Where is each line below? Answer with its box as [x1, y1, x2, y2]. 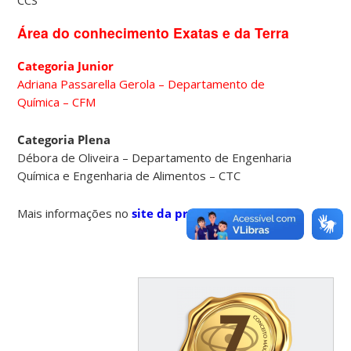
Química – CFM [17, 94, 96, 110]
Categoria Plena [17, 132, 111, 148]
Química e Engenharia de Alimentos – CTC [17, 168, 241, 184]
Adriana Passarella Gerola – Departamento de [17, 76, 266, 92]
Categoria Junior [17, 58, 114, 74]
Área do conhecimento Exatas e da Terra [17, 22, 290, 42]
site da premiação [132, 205, 239, 222]
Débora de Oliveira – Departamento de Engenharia [17, 150, 292, 166]
